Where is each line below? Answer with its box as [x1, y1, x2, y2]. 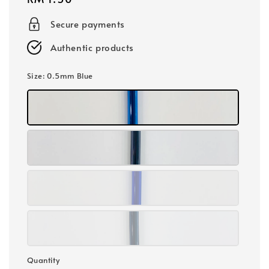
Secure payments [50, 17, 125, 31]
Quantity [27, 255, 60, 266]
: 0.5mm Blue [42, 70, 93, 82]
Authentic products [50, 41, 134, 54]
